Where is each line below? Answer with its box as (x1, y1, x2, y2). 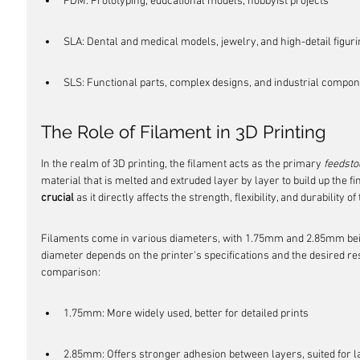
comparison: (41, 266, 100, 280)
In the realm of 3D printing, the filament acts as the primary (41, 157, 324, 171)
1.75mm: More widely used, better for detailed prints (63, 307, 309, 321)
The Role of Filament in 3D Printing (41, 121, 326, 142)
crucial (41, 191, 74, 205)
